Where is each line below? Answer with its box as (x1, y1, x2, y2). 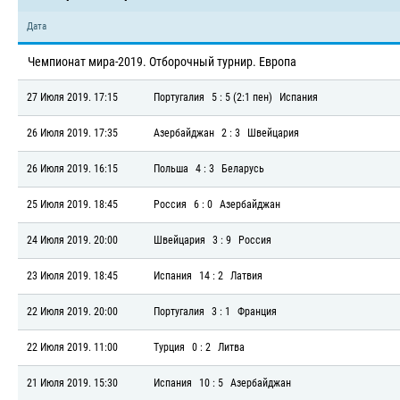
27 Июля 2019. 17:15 (27, 91, 118, 104)
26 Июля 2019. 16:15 (27, 162, 118, 175)
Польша (154, 162, 188, 175)
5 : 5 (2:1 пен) (212, 91, 272, 104)
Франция (237, 305, 277, 318)
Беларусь (221, 162, 264, 175)
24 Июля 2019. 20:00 (27, 234, 118, 246)
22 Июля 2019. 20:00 (27, 305, 118, 318)
